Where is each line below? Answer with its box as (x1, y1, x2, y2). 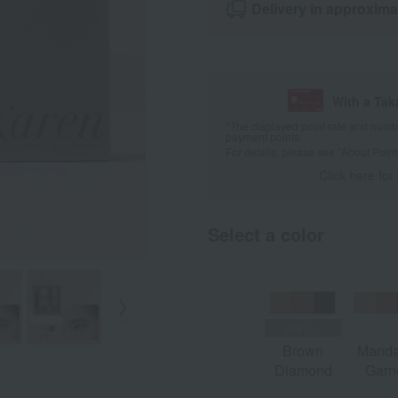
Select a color (208, 221, 324, 248)
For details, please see (226, 144, 338, 160)
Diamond (274, 359, 332, 380)
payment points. (226, 129, 302, 145)
